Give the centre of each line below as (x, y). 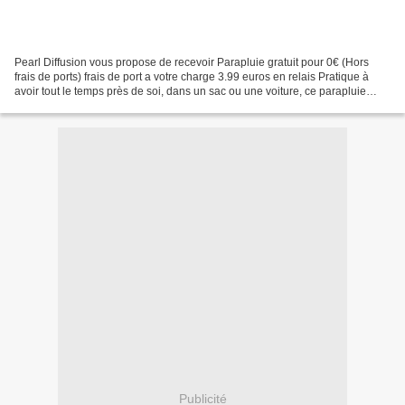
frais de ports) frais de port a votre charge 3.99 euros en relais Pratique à (192, 77)
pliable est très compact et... (82, 106)
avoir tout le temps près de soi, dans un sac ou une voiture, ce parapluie (190, 92)
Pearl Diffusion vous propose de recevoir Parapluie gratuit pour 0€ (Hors (192, 63)
